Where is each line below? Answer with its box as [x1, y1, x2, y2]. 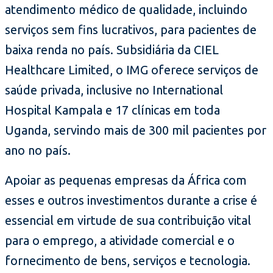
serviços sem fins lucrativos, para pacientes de [5, 22, 257, 37]
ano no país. [5, 143, 71, 157]
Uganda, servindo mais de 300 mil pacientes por [5, 122, 266, 137]
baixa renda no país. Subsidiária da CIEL [5, 42, 219, 57]
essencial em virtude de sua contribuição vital [5, 213, 251, 227]
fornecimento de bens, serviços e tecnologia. [5, 253, 250, 268]
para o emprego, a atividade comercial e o [5, 233, 235, 247]
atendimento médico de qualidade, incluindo [5, 2, 247, 16]
